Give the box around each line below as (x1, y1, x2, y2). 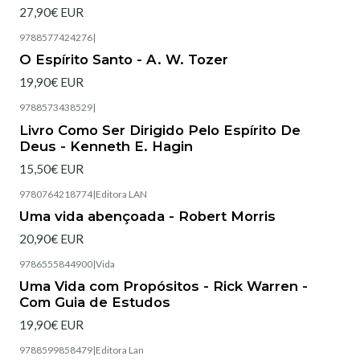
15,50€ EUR (19, 161, 84, 176)
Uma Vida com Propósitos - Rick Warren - (19, 278, 308, 295)
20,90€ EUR (19, 231, 84, 247)
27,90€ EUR (19, 4, 84, 19)
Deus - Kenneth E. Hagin (19, 137, 193, 154)
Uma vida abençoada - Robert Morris (19, 207, 276, 224)
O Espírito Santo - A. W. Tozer (19, 51, 228, 68)
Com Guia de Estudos (19, 294, 170, 311)
